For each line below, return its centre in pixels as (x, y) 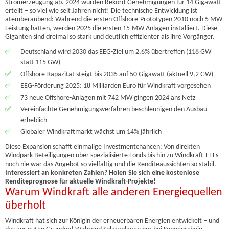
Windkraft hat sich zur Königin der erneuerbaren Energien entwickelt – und (112, 221)
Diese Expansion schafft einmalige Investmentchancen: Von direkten (102, 147)
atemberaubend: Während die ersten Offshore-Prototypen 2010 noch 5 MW (114, 20)
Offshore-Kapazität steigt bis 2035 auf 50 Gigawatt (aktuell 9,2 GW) (117, 74)
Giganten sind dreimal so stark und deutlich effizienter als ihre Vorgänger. (110, 37)
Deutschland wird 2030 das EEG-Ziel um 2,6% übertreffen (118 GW (116, 52)
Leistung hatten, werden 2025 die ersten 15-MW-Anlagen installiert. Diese (111, 28)
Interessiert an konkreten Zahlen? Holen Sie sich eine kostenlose (102, 173)
